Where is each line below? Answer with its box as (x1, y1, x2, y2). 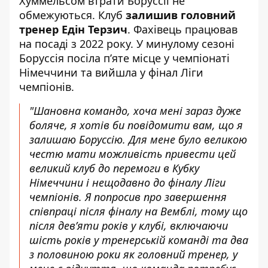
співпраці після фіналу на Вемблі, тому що (29, 204, 248, 218)
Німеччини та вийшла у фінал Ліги (19, 65, 203, 80)
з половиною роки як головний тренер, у (29, 247, 237, 261)
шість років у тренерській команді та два (29, 233, 248, 247)
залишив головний (126, 8, 236, 22)
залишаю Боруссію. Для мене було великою (29, 132, 247, 147)
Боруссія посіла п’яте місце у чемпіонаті (19, 51, 230, 65)
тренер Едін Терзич (19, 22, 127, 36)
